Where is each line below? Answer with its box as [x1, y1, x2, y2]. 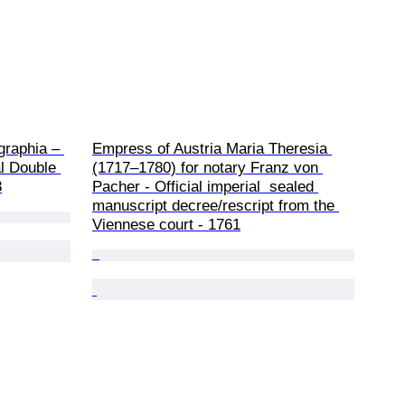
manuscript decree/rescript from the [92, 196, 339, 214]
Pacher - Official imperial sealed [92, 177, 318, 195]
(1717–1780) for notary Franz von [92, 158, 323, 176]
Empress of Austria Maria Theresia [92, 139, 332, 157]
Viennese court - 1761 [92, 215, 240, 233]
